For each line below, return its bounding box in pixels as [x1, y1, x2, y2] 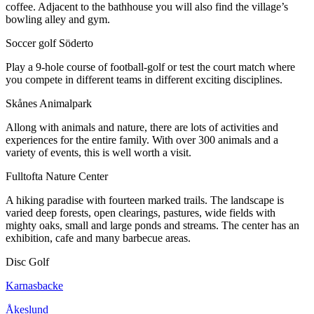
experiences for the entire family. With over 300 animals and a [6, 133, 278, 146]
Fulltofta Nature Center [6, 170, 108, 182]
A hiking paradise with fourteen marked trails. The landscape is [6, 193, 284, 206]
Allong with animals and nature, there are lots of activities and [6, 121, 278, 133]
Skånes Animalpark [6, 97, 92, 109]
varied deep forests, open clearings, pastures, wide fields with [6, 206, 275, 219]
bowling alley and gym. [6, 13, 110, 25]
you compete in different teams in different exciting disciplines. [6, 73, 282, 86]
